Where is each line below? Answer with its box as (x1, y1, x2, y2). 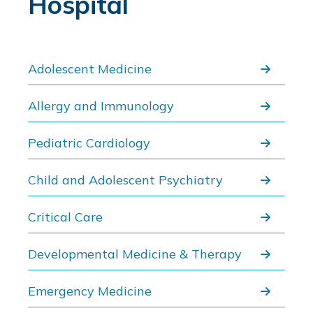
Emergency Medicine (28, 282, 152, 299)
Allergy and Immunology (28, 97, 174, 114)
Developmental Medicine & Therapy (28, 245, 242, 262)
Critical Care (28, 208, 103, 225)
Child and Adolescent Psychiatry (28, 171, 223, 188)
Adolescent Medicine (28, 60, 152, 77)
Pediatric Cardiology (28, 134, 150, 151)
